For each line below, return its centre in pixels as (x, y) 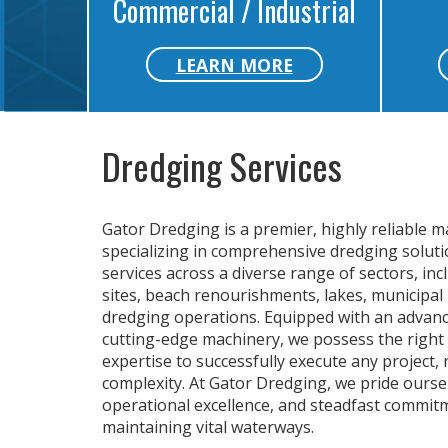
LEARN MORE (234, 64)
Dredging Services (222, 166)
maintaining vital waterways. (208, 427)
